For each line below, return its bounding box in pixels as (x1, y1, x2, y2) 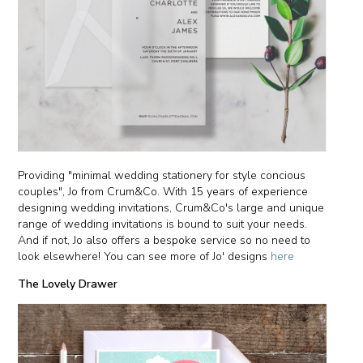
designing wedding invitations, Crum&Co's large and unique (18, 200, 325, 216)
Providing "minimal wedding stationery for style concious (18, 168, 306, 184)
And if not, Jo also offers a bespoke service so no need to (18, 233, 311, 249)
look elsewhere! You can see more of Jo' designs (18, 249, 271, 265)
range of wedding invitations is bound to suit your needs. (18, 216, 308, 233)
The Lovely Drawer (18, 276, 118, 293)
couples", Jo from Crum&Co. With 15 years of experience (18, 184, 309, 200)
